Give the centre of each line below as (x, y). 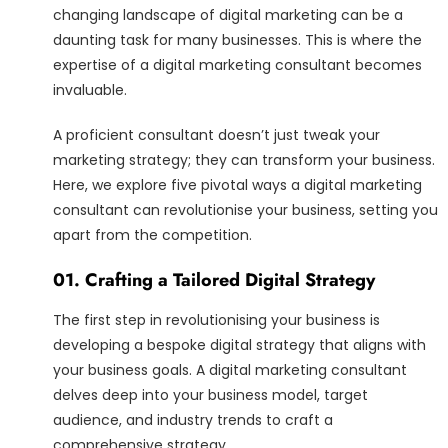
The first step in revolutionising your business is (216, 320)
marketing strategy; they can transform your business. (244, 160)
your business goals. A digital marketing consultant (230, 370)
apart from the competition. (152, 235)
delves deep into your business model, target (210, 395)
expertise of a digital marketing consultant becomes (237, 65)
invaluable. (92, 90)
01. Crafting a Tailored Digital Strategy (214, 280)
